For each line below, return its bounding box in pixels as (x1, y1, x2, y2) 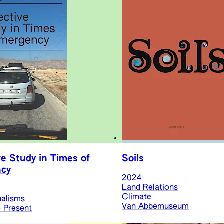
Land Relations (122, 183, 178, 192)
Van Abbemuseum (122, 202, 189, 211)
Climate (122, 193, 151, 201)
